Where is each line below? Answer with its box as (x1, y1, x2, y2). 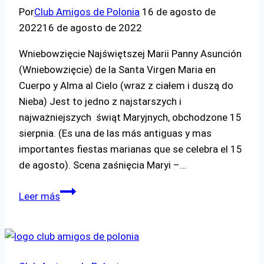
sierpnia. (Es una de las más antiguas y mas (19, 127, 212, 139)
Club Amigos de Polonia (34, 5, 140, 18)
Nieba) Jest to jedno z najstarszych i (19, 95, 181, 107)
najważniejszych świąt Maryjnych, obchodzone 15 (19, 111, 242, 123)
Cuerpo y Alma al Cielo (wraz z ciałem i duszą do (19, 79, 233, 91)
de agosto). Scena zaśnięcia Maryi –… (19, 159, 186, 171)
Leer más (19, 190, 60, 202)
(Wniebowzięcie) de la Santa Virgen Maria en (19, 63, 216, 75)
